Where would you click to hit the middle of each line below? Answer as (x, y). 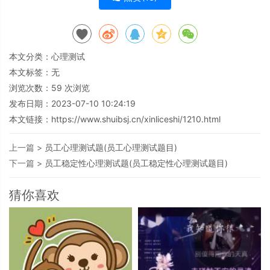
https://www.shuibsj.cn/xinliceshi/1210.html (136, 119)
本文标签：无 (34, 72)
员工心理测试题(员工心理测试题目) (111, 148)
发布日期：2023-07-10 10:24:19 (72, 104)
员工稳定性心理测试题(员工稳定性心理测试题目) (136, 163)
